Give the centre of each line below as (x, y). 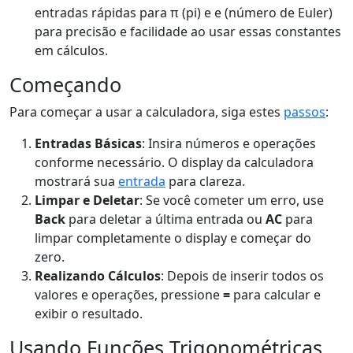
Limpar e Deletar (87, 200)
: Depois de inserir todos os (242, 276)
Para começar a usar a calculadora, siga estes (147, 112)
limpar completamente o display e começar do (173, 238)
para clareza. (205, 181)
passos (305, 112)
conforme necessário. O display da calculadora (174, 162)
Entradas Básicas (88, 143)
